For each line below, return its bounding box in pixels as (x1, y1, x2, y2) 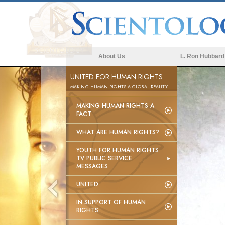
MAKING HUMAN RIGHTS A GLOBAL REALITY (70, 83, 168, 90)
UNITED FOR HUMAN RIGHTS (70, 72, 163, 82)
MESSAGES (76, 162, 108, 171)
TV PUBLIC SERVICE (76, 154, 132, 163)
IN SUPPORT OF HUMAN (76, 198, 146, 207)
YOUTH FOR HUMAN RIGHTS (76, 146, 159, 155)
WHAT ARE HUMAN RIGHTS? (76, 128, 160, 137)
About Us (98, 53, 125, 60)
